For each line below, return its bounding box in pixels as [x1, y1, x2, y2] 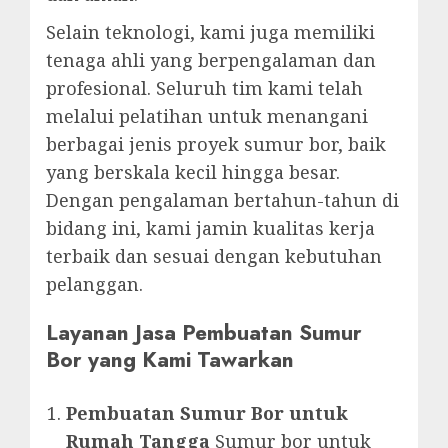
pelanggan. [46, 272, 143, 296]
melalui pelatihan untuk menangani [46, 104, 368, 128]
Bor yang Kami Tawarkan [46, 344, 294, 376]
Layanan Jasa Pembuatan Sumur [46, 317, 362, 349]
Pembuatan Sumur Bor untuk [66, 401, 348, 426]
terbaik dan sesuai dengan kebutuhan [46, 244, 382, 268]
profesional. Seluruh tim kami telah [46, 76, 363, 100]
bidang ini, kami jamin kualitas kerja [46, 216, 375, 240]
